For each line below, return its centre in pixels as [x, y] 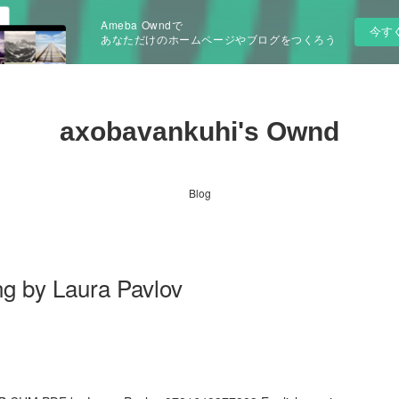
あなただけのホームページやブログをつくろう [219, 39]
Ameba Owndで [142, 24]
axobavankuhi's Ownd [199, 131]
